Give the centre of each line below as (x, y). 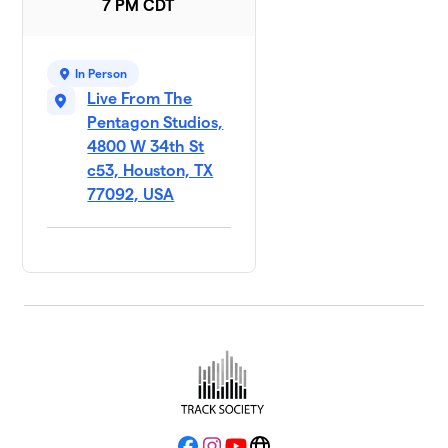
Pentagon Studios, (155, 123)
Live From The (140, 99)
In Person (101, 74)
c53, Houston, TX (150, 171)
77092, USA (131, 195)
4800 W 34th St (146, 147)
